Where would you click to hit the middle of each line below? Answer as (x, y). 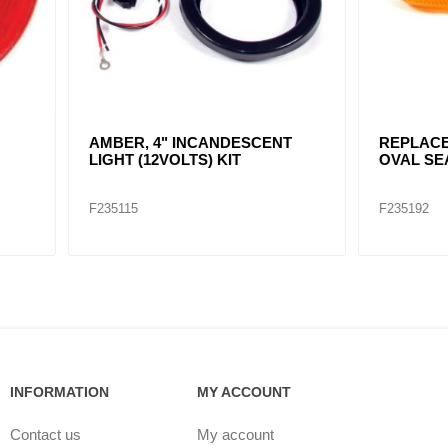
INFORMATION (59, 391)
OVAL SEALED (302, 159)
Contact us (45, 434)
